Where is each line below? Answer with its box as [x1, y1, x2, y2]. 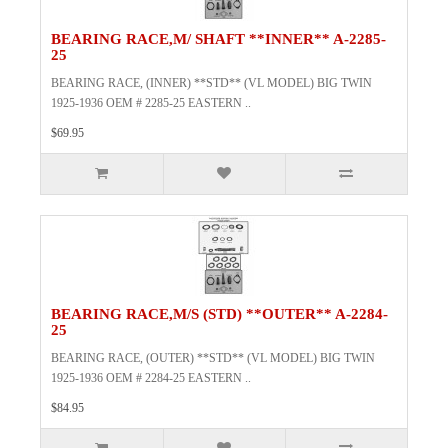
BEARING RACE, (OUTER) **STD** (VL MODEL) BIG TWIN [51, 351, 375, 366]
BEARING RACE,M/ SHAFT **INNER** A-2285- [51, 31, 386, 48]
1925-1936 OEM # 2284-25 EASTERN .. [51, 371, 251, 386]
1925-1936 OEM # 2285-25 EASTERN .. [51, 96, 251, 111]
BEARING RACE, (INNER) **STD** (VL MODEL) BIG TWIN [51, 76, 372, 91]
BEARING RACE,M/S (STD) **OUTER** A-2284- [51, 306, 388, 323]
